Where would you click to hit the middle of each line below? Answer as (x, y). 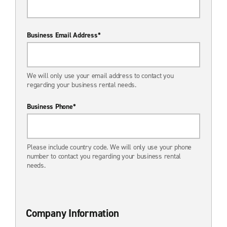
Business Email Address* (64, 35)
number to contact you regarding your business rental (104, 156)
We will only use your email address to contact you (100, 75)
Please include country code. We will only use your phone (109, 147)
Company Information (72, 213)
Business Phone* (51, 106)
